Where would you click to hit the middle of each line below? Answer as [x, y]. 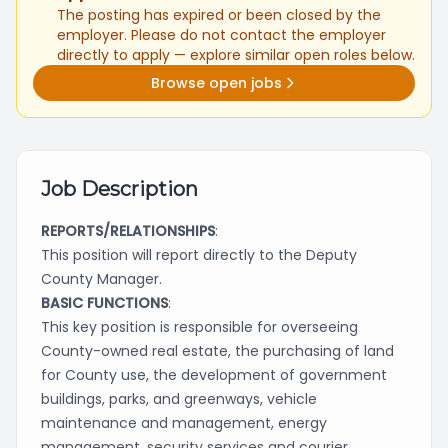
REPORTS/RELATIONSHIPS [128, 231]
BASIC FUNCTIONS [104, 303]
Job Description [119, 189]
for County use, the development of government [214, 375]
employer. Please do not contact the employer [221, 35]
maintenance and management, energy [184, 423]
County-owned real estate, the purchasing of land [217, 351]
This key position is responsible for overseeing [199, 327]
